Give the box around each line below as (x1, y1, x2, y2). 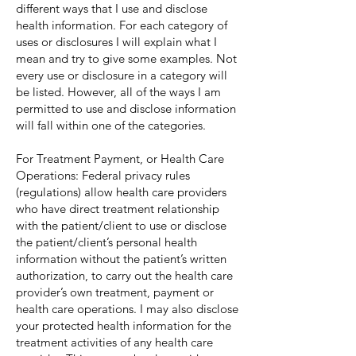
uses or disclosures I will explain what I (16, 34, 217, 49)
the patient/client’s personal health (16, 234, 197, 250)
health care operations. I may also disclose (16, 301, 238, 316)
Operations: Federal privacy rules (16, 168, 190, 183)
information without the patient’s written (16, 251, 226, 266)
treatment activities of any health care (16, 335, 213, 350)
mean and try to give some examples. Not (16, 51, 237, 66)
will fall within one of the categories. (16, 118, 206, 133)
